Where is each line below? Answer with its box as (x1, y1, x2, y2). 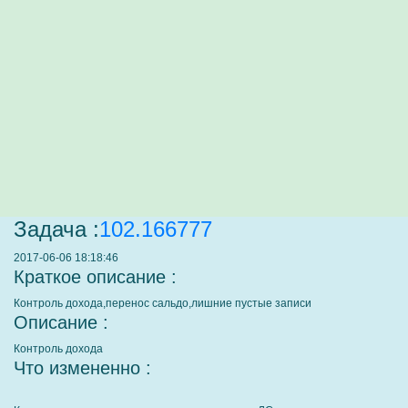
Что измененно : (14, 358, 151, 378)
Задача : (14, 217, 99, 241)
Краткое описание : (14, 267, 177, 287)
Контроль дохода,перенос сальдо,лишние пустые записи (14, 297, 311, 310)
